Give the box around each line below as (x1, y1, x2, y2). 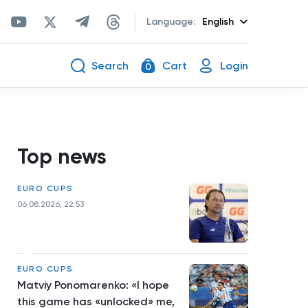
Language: (146, 15, 195, 27)
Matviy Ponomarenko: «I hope (17, 278, 169, 291)
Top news (17, 144, 107, 169)
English (202, 15, 234, 27)
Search (91, 59, 129, 72)
